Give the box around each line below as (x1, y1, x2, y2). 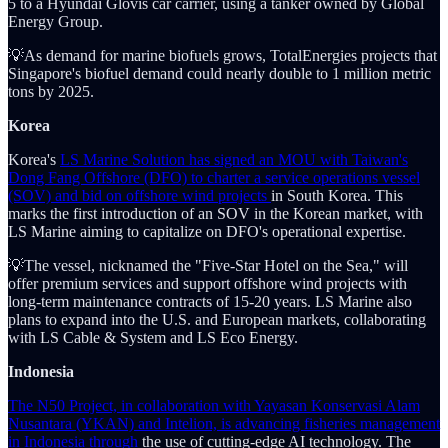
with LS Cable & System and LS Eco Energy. (8, 328, 298, 346)
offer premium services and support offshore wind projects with (8, 274, 407, 292)
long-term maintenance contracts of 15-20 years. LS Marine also (8, 292, 412, 310)
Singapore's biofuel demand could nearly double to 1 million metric (8, 64, 431, 82)
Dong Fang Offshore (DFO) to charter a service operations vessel (8, 168, 420, 186)
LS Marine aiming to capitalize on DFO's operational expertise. (8, 222, 406, 240)
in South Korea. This (271, 186, 403, 204)
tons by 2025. (8, 82, 94, 100)
